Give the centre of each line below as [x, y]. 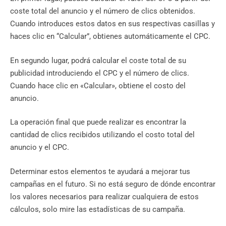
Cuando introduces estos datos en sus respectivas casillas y [112, 24]
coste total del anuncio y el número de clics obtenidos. [103, 11]
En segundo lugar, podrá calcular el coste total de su [98, 60]
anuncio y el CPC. [40, 148]
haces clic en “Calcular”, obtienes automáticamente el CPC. [110, 37]
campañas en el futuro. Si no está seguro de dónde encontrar [113, 184]
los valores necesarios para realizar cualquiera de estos [104, 196]
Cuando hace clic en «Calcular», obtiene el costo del [98, 86]
